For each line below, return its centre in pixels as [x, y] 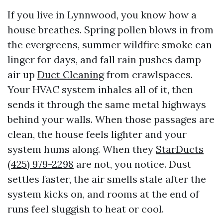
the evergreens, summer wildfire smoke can [110, 45]
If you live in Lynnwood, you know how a [102, 15]
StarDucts [180, 149]
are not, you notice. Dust [132, 164]
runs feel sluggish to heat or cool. [86, 209]
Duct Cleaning [71, 74]
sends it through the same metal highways [107, 104]
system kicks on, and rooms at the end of [103, 194]
